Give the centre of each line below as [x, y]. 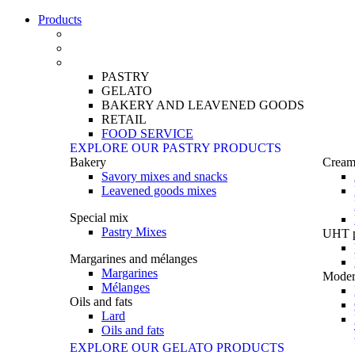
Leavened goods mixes [159, 191]
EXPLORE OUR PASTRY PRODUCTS [176, 148]
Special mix [99, 218]
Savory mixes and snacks [164, 176]
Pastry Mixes [134, 232]
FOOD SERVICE [147, 134]
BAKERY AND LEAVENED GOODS [203, 105]
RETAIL [124, 119]
